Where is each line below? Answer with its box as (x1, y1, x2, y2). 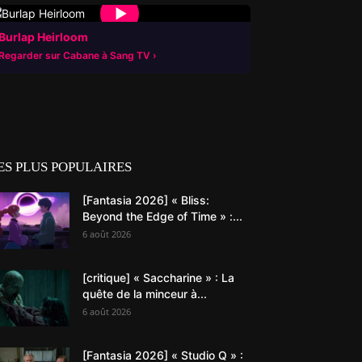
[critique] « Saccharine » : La (82, 271, 234, 284)
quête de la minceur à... (82, 287, 207, 301)
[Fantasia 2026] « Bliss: (82, 193, 209, 207)
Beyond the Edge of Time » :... (82, 209, 242, 223)
